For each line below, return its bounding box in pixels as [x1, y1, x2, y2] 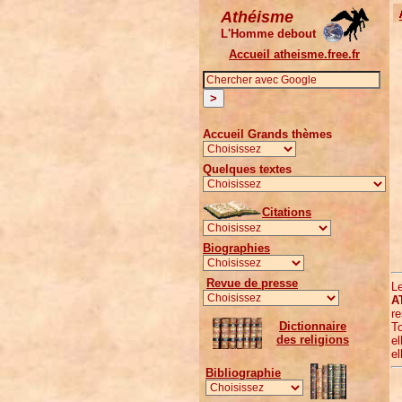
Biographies [203, 241, 270, 255]
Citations [262, 205, 311, 219]
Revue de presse [206, 276, 298, 290]
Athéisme [220, 8, 293, 26]
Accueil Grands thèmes [203, 127, 332, 141]
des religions [276, 333, 349, 346]
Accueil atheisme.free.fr [229, 48, 360, 61]
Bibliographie [205, 366, 281, 380]
